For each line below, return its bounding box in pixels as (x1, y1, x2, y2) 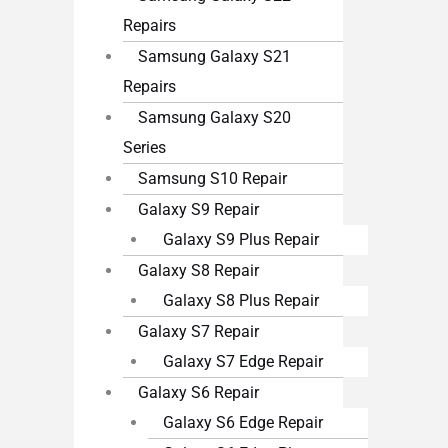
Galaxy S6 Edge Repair (162, 413, 323, 433)
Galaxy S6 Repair (138, 383, 260, 403)
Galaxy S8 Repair (138, 261, 260, 281)
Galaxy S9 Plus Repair (162, 230, 319, 250)
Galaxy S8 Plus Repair (162, 291, 319, 311)
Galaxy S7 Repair (138, 322, 260, 342)
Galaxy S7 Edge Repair (162, 352, 323, 372)
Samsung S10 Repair (138, 169, 288, 189)
